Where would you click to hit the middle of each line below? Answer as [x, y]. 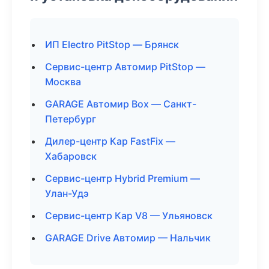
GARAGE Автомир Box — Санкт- [121, 104]
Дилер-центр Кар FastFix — [110, 141]
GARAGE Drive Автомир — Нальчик [128, 238]
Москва [63, 82]
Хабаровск [71, 156]
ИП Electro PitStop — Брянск [112, 44]
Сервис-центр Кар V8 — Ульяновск [129, 216]
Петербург [71, 119]
